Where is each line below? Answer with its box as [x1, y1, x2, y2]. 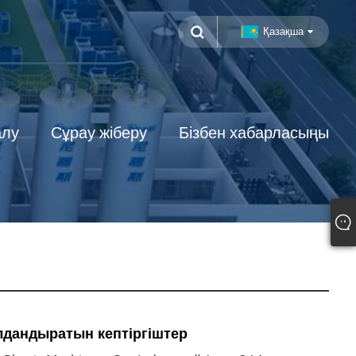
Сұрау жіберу [51, 122, 148, 144]
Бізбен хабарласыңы [179, 122, 330, 144]
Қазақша [263, 24, 304, 38]
